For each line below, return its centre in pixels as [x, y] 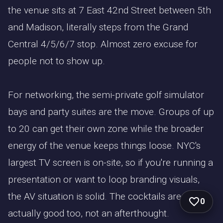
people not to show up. [56, 61]
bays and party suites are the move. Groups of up [111, 112]
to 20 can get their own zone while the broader [106, 129]
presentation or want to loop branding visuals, [104, 180]
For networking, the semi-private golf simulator [106, 95]
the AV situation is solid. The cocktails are [95, 197]
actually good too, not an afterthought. [89, 214]
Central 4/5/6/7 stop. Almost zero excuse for [103, 44]
